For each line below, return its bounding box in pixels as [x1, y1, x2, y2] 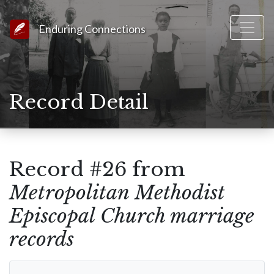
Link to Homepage [29, 20, 106, 32]
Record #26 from [9, 157, 185, 182]
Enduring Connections [39, 22, 146, 35]
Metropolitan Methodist [9, 180, 224, 205]
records [9, 227, 74, 251]
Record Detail [9, 90, 149, 114]
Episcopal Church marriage [9, 204, 254, 228]
